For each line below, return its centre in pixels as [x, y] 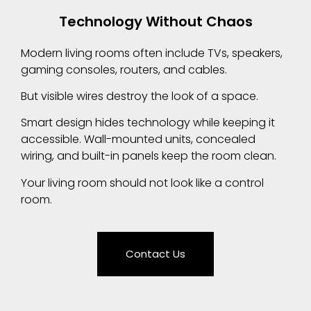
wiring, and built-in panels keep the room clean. [149, 156]
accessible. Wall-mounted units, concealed [138, 140]
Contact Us [155, 254]
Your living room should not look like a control [142, 183]
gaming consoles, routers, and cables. [124, 69]
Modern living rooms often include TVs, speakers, [152, 53]
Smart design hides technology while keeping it [148, 123]
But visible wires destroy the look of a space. [140, 96]
